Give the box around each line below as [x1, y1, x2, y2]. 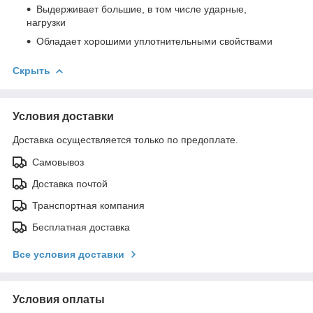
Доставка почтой [32, 177, 108, 189]
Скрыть [13, 64, 50, 76]
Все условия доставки [13, 248, 124, 260]
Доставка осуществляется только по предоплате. [13, 133, 238, 145]
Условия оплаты [13, 293, 105, 305]
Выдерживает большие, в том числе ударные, [36, 3, 247, 15]
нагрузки [27, 16, 66, 28]
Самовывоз [32, 156, 84, 168]
